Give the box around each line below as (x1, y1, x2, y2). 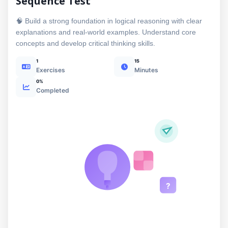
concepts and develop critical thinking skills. (16, 39, 155, 47)
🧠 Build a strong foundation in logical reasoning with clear (16, 17, 202, 25)
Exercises (36, 66, 65, 74)
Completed (36, 87, 69, 94)
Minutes (134, 66, 158, 74)
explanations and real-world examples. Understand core (16, 28, 196, 36)
